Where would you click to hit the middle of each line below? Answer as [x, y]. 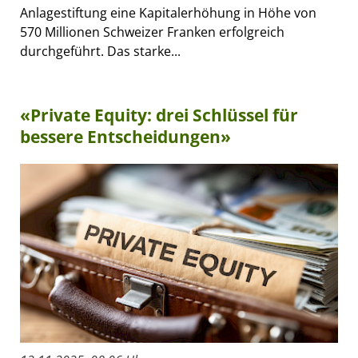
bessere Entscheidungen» [125, 136]
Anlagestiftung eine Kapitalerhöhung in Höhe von [168, 12]
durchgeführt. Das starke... [100, 51]
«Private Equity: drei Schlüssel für [159, 115]
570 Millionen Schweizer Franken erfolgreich [152, 32]
